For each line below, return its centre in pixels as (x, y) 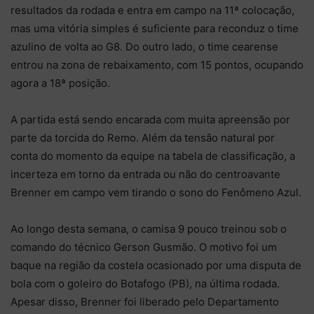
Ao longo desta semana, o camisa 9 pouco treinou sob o (149, 228)
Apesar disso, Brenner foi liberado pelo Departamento (145, 301)
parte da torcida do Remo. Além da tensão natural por (143, 137)
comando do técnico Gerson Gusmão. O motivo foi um (144, 247)
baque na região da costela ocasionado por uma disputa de (156, 265)
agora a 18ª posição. (60, 83)
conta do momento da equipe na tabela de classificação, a (153, 156)
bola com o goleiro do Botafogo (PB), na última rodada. (145, 283)
